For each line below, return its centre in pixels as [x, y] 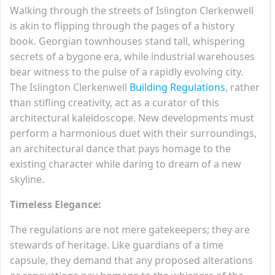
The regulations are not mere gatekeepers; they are [130, 229]
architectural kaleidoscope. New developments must [132, 118]
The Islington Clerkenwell [70, 87]
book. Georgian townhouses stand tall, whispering [127, 41]
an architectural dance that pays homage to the [120, 148]
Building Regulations [177, 87]
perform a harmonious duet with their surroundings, [133, 133]
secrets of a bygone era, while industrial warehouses [132, 56]
